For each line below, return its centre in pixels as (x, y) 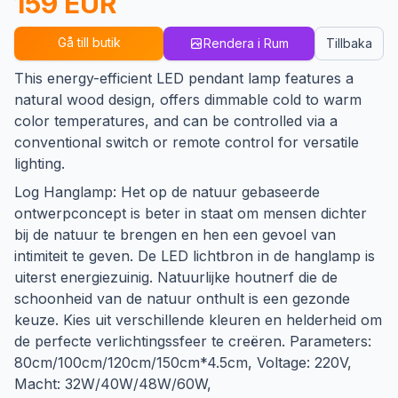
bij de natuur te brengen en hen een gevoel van (175, 235)
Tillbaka (349, 43)
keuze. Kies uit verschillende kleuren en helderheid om (198, 320)
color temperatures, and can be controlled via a (176, 121)
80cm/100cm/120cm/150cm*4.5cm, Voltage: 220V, (183, 362)
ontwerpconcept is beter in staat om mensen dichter (191, 213)
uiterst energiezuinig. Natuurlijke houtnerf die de (176, 277)
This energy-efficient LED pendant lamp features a (184, 78)
